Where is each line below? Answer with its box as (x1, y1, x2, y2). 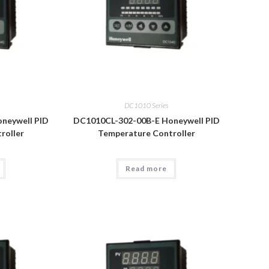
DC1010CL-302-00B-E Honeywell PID (73, 115, 220, 126)
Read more (125, 164, 168, 174)
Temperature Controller (97, 128, 195, 139)
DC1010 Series (124, 101, 169, 110)
